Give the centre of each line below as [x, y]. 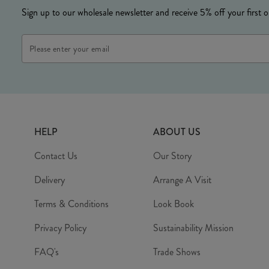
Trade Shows [177, 252]
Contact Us [56, 156]
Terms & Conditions [71, 204]
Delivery [49, 180]
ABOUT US [177, 132]
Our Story [172, 156]
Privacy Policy [60, 228]
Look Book [173, 204]
